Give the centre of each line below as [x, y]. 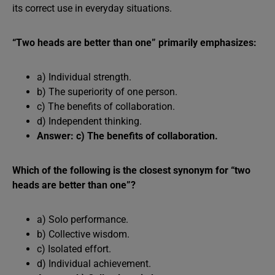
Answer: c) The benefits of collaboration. [127, 136]
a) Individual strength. [84, 77]
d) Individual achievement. [94, 263]
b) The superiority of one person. [107, 91]
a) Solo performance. [83, 219]
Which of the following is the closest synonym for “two [131, 170]
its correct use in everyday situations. [92, 8]
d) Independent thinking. [89, 121]
